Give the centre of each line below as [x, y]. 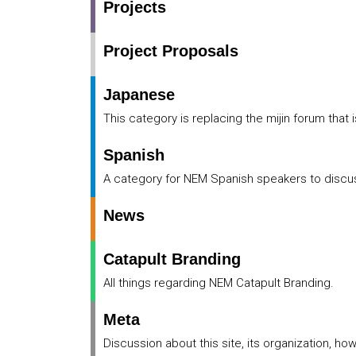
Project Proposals [171, 51]
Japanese [139, 95]
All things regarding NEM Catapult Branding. [219, 282]
